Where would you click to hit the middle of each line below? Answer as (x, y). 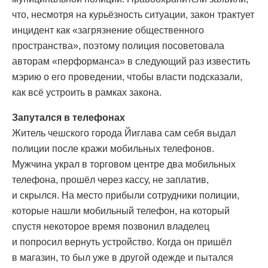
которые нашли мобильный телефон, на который (121, 211)
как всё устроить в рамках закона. (87, 93)
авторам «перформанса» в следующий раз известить (131, 62)
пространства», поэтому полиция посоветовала (118, 46)
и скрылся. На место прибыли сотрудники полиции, (126, 196)
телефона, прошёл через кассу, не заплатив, (110, 180)
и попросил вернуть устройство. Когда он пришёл (122, 242)
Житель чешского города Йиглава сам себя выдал (124, 133)
